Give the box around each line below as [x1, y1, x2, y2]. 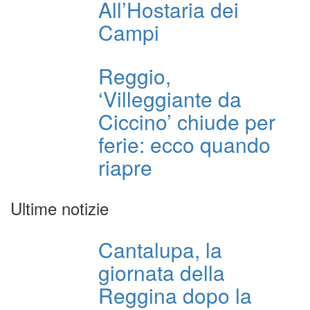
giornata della [98, 257, 225, 288]
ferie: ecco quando [98, 129, 271, 160]
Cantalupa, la [98, 235, 222, 265]
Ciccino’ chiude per [98, 107, 275, 137]
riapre [98, 152, 152, 183]
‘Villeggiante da [98, 84, 241, 114]
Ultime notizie [10, 196, 109, 221]
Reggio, [98, 61, 171, 91]
